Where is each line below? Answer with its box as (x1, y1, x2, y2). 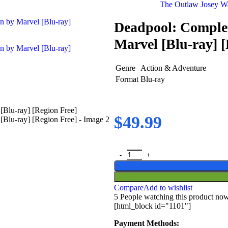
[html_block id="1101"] (114, 201, 191, 210)
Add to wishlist (144, 183, 192, 192)
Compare (114, 183, 144, 192)
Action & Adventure (140, 63, 206, 72)
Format (116, 74, 138, 83)
